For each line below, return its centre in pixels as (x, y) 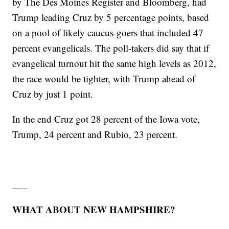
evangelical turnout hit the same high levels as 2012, (114, 63)
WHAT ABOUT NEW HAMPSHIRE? (94, 210)
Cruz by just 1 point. (53, 94)
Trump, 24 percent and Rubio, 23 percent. (95, 134)
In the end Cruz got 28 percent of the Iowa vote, (106, 119)
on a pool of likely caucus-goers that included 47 (108, 33)
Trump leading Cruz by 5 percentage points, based (111, 17)
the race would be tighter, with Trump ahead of (104, 79)
